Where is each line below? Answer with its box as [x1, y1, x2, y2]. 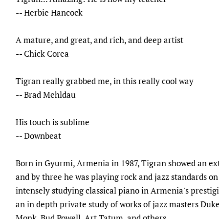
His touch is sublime [16, 116, 89, 128]
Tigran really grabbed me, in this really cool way [16, 75, 194, 87]
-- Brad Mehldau [16, 88, 76, 100]
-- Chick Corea [16, 47, 69, 59]
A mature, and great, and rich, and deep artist [16, 34, 183, 45]
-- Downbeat [16, 130, 61, 141]
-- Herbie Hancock [16, 6, 83, 18]
